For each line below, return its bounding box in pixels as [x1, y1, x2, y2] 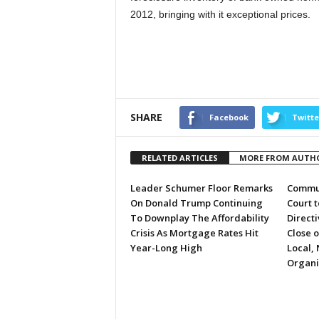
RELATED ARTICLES [141, 152, 218, 163]
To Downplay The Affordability [130, 211, 269, 224]
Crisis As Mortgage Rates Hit [130, 226, 258, 239]
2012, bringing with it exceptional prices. [130, 9, 310, 20]
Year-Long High [130, 241, 202, 254]
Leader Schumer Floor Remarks [130, 182, 273, 194]
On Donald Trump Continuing [130, 197, 263, 209]
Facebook [209, 112, 249, 122]
